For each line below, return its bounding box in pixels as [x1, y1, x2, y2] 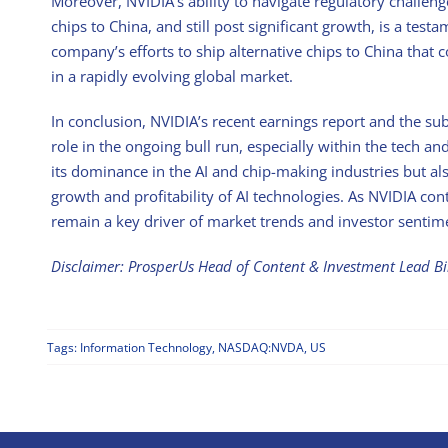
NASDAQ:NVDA [217, 338, 304, 356]
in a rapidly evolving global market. [51, 66, 294, 87]
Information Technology [79, 338, 212, 356]
